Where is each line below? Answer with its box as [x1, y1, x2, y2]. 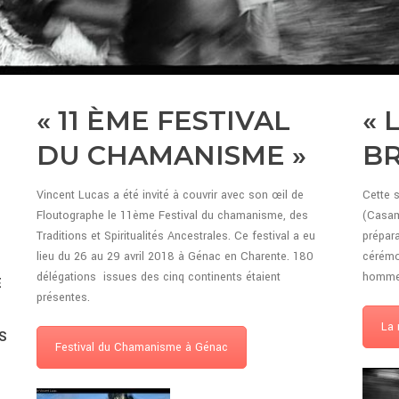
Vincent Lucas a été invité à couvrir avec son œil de [36, 187, 304, 204]
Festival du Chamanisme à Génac [54, 339, 228, 356]
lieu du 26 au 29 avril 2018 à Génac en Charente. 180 [36, 248, 313, 265]
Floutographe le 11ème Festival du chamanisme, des [36, 208, 308, 224]
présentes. [36, 289, 90, 306]
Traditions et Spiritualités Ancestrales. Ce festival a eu [36, 228, 315, 245]
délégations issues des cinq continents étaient [36, 269, 281, 286]
